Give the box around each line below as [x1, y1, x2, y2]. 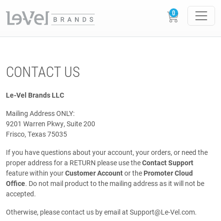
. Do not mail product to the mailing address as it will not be [25, 179, 204, 188]
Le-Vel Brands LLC [6, 90, 64, 100]
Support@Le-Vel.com [130, 207, 195, 217]
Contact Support [142, 158, 193, 168]
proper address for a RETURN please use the [6, 158, 142, 168]
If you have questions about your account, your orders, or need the [6, 147, 208, 157]
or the [123, 168, 144, 178]
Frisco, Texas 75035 [6, 129, 67, 139]
